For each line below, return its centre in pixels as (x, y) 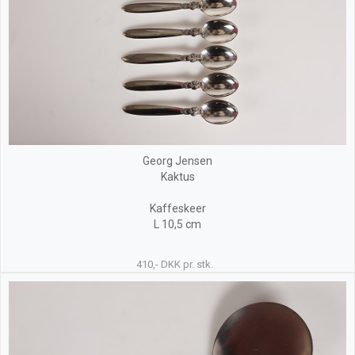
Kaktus (177, 177)
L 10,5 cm (177, 225)
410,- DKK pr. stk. (175, 265)
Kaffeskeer (177, 209)
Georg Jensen (177, 161)
